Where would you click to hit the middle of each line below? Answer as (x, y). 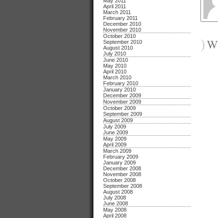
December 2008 (122, 168)
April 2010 (115, 72)
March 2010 (117, 77)
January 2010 (119, 90)
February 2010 (121, 83)
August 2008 (118, 192)
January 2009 (119, 163)
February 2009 (121, 157)
